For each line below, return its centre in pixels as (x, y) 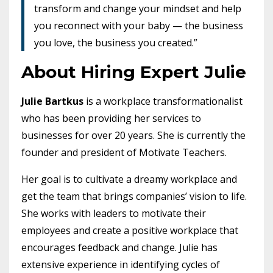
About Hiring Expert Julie (134, 72)
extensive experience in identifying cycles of (121, 264)
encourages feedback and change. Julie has (119, 247)
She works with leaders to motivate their (114, 213)
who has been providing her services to (111, 118)
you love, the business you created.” (116, 42)
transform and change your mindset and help (138, 8)
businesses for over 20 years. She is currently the (133, 135)
